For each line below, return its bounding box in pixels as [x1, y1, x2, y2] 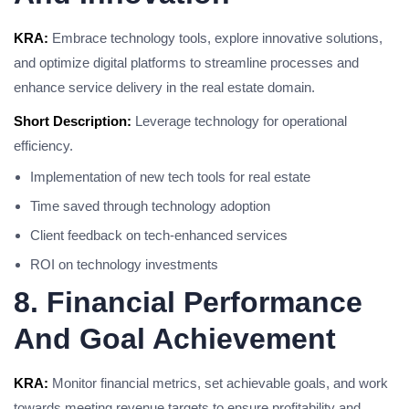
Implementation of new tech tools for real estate [30, 169, 310, 184]
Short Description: [14, 113, 131, 129]
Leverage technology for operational [131, 113, 347, 129]
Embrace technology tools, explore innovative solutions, [48, 30, 383, 46]
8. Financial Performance [14, 286, 362, 319]
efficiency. [14, 138, 73, 153]
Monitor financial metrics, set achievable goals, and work [48, 375, 388, 391]
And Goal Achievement [14, 322, 336, 355]
